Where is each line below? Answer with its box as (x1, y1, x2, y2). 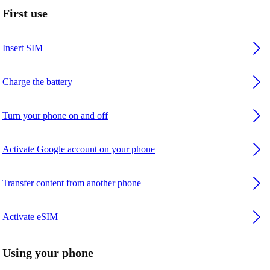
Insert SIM (2, 43, 43, 54)
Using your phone (2, 245, 93, 259)
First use (2, 7, 48, 20)
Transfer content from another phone (2, 178, 141, 189)
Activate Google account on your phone (2, 144, 155, 155)
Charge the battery (2, 77, 72, 87)
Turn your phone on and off (2, 110, 108, 121)
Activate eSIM (2, 212, 58, 222)
